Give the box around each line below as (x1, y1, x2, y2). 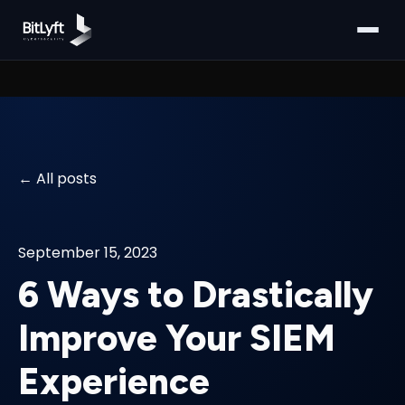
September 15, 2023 (18, 242, 157, 263)
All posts (36, 168, 97, 189)
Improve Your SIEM (18, 316, 335, 361)
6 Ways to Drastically (18, 273, 373, 317)
